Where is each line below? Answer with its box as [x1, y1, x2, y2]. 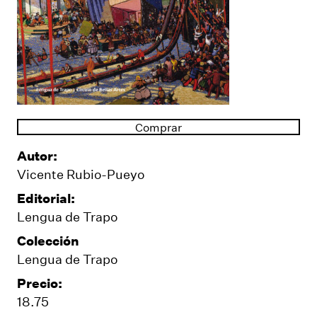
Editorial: [17, 190, 75, 207]
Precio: [17, 275, 62, 292]
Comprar [135, 120, 182, 135]
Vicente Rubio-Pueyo [17, 166, 144, 183]
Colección [17, 232, 79, 250]
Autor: [17, 147, 57, 165]
